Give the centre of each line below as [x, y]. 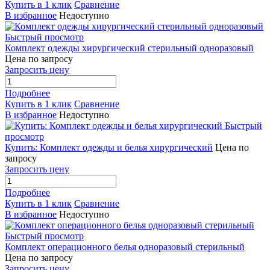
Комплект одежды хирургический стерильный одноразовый [129, 48]
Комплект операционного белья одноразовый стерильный [125, 247]
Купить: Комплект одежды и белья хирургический [109, 148]
